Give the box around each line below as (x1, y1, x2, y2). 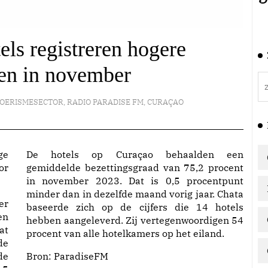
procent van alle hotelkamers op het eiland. (26, 227, 224, 239)
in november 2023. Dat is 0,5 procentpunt (26, 175, 243, 187)
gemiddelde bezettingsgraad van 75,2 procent (26, 162, 243, 173)
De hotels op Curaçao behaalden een (26, 148, 243, 160)
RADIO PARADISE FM (66, 97, 144, 107)
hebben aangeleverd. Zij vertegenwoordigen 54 (26, 214, 243, 226)
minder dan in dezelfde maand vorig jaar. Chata (26, 188, 243, 200)
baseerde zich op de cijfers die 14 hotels (26, 201, 243, 213)
